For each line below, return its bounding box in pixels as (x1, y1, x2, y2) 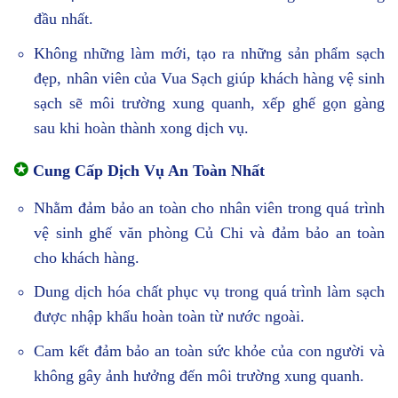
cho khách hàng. (34, 248, 140, 267)
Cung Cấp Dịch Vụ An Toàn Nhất (33, 161, 265, 179)
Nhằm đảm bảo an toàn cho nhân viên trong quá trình (34, 198, 385, 217)
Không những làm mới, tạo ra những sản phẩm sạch (34, 44, 385, 62)
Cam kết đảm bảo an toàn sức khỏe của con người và (34, 342, 385, 361)
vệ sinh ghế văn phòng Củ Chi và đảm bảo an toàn (34, 223, 385, 242)
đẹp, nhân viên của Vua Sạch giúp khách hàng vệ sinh (34, 68, 385, 87)
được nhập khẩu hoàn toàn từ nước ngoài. (34, 307, 306, 326)
